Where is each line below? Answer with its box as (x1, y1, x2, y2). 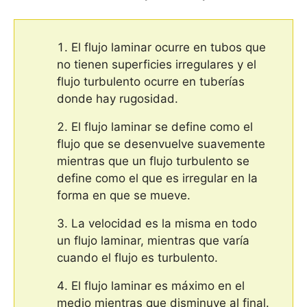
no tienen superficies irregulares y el (57, 57, 256, 71)
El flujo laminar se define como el (71, 119, 253, 134)
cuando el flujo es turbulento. (57, 250, 218, 265)
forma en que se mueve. (57, 188, 191, 202)
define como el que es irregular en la (57, 171, 258, 185)
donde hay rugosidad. (57, 91, 178, 106)
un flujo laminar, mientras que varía (57, 233, 249, 247)
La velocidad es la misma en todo (71, 216, 257, 230)
